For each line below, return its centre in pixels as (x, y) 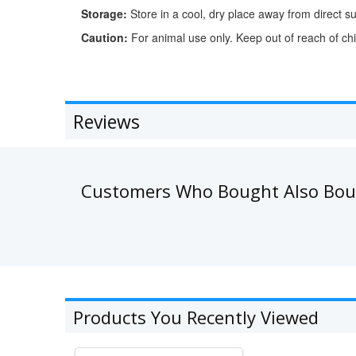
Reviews (106, 122)
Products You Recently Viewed (196, 317)
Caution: (104, 38)
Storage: (104, 14)
